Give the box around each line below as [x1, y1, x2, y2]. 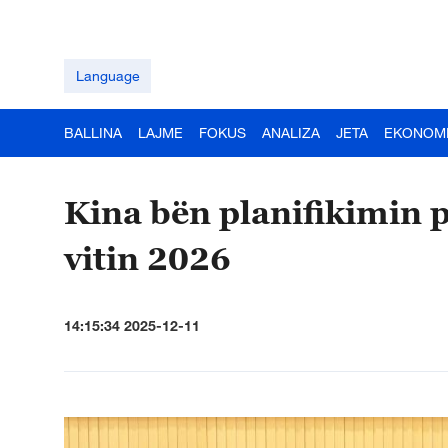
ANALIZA [262, 124, 320, 141]
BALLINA [64, 124, 122, 141]
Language [75, 67, 140, 84]
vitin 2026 [64, 239, 239, 277]
